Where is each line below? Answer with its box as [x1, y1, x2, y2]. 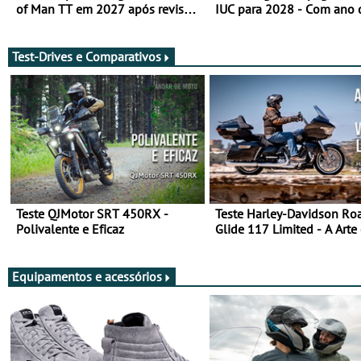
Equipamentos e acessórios [12, 268, 162, 284]
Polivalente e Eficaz [16, 221, 124, 238]
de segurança [16, 16, 89, 33]
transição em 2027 [215, 16, 317, 33]
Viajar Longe [215, 236, 284, 253]
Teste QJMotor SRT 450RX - [16, 205, 168, 222]
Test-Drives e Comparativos [12, 48, 161, 64]
